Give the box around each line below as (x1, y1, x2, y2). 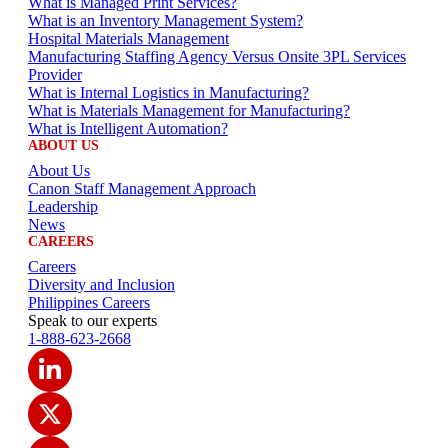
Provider (28, 66, 82, 84)
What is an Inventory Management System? (28, 12, 303, 30)
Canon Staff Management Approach (28, 180, 256, 198)
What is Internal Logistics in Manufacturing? (28, 84, 309, 102)
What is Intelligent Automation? (28, 120, 228, 138)
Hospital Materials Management (28, 30, 229, 48)
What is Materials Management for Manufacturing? (28, 102, 350, 120)
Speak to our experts (28, 312, 157, 330)
